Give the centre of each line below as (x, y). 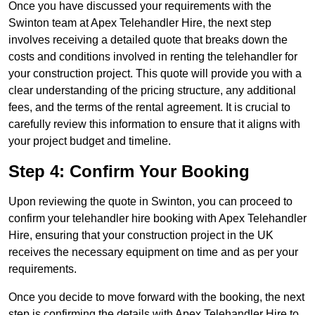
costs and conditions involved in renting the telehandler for (153, 57)
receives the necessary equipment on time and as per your (153, 252)
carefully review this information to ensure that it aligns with (154, 124)
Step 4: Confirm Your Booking (129, 172)
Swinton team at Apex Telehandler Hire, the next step (140, 23)
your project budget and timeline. (90, 141)
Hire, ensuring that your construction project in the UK (141, 236)
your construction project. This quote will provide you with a (155, 74)
